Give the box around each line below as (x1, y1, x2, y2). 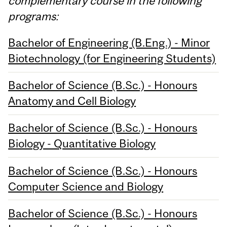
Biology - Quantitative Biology (8, 137, 156, 150)
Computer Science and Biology (8, 179, 164, 193)
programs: (8, 9, 59, 23)
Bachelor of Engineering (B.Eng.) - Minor (8, 35, 210, 49)
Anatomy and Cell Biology (8, 94, 136, 108)
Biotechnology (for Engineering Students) (8, 51, 216, 65)
